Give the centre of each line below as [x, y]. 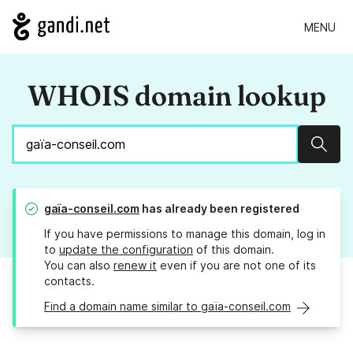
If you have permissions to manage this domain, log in [185, 234]
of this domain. [234, 250]
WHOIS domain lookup [176, 96]
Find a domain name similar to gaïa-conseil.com [167, 307]
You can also [79, 266]
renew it [135, 266]
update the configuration [126, 250]
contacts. [69, 281]
